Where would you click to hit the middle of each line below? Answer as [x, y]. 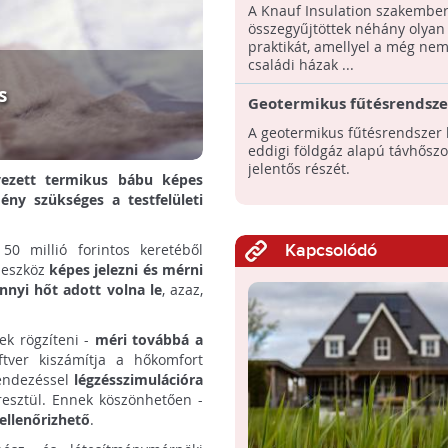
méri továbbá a [149, 339]
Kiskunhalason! [304, 123]
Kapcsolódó [330, 250]
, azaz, [182, 289]
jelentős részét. [298, 168]
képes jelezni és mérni [126, 269]
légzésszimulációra [138, 379]
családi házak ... [300, 64]
